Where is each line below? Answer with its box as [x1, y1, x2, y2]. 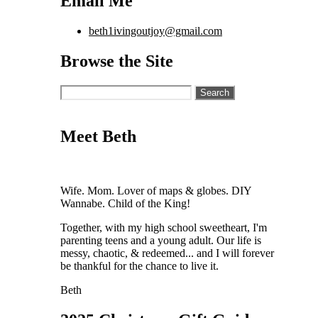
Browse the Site [60, 51, 173, 70]
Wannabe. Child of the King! [60, 197, 190, 209]
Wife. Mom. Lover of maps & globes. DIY [60, 184, 251, 197]
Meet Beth [60, 126, 136, 146]
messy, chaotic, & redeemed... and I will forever [60, 246, 274, 259]
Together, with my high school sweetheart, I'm [60, 221, 267, 234]
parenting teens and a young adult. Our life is [60, 234, 261, 246]
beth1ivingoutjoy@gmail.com [89, 24, 222, 37]
